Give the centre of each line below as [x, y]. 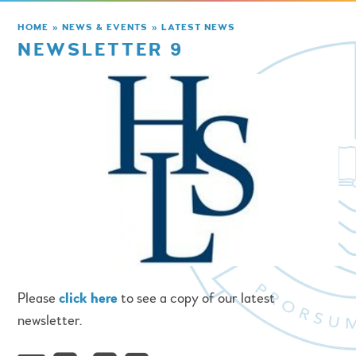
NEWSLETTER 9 [101, 49]
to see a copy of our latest [197, 299]
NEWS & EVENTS [105, 27]
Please [39, 299]
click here [89, 299]
